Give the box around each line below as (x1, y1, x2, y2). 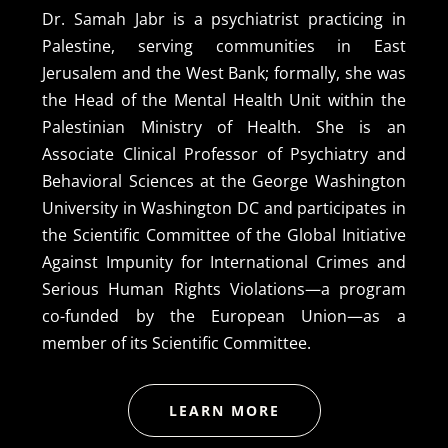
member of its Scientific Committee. (42, 331, 312, 354)
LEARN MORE (168, 400, 280, 420)
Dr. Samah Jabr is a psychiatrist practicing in (42, 7, 406, 30)
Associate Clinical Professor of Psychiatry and (42, 142, 406, 165)
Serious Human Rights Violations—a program (42, 277, 406, 300)
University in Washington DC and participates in (42, 196, 406, 219)
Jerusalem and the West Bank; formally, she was (42, 61, 406, 84)
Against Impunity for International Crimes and (42, 250, 406, 273)
